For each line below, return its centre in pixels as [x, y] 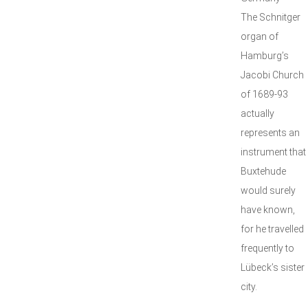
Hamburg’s [265, 56]
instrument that [273, 152]
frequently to [267, 248]
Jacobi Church [272, 75]
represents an [270, 133]
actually [257, 113]
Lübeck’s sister [273, 267]
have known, [268, 210]
